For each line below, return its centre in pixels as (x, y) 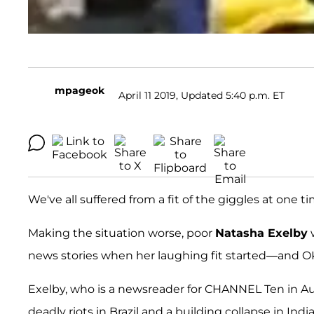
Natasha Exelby (261, 233)
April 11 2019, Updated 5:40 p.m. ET (202, 95)
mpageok (80, 91)
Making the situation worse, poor (122, 233)
